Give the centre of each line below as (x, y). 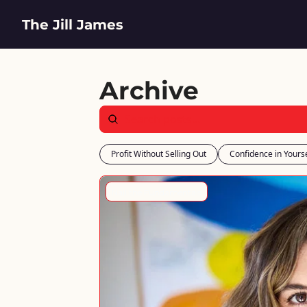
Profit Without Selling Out (159, 154)
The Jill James (73, 24)
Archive (149, 90)
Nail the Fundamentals (157, 192)
